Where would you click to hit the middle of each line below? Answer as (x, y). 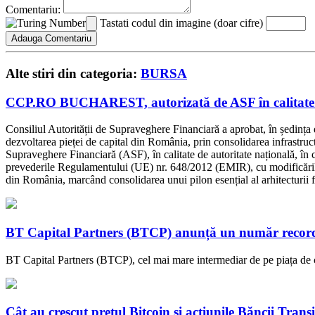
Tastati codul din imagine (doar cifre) (181, 23)
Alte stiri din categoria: (73, 73)
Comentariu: (33, 10)
